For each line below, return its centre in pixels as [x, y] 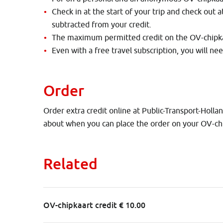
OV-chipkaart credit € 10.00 [94, 205]
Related [70, 164]
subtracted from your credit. [102, 25]
